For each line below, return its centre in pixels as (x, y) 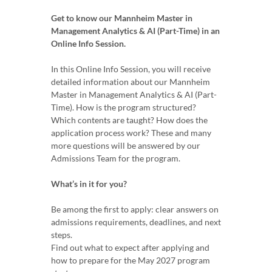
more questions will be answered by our (126, 145)
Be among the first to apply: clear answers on (135, 209)
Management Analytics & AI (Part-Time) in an (135, 31)
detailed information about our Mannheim (131, 82)
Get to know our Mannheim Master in (122, 18)
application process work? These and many (131, 133)
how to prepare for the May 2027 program (131, 260)
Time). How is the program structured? (124, 107)
